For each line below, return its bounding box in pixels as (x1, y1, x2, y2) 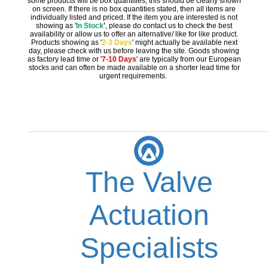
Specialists (80, 232, 218, 264)
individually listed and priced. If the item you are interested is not (31, 13, 237, 22)
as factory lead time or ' (27, 55, 102, 64)
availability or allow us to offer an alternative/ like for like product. (30, 30, 238, 39)
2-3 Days (101, 38, 132, 47)
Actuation (89, 199, 209, 232)
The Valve (85, 166, 213, 199)
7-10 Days (101, 55, 136, 64)
